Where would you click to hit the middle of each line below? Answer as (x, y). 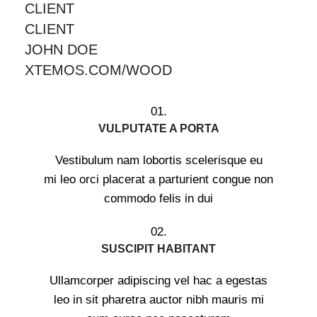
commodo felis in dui (158, 198)
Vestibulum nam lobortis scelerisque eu (158, 160)
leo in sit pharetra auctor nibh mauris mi (158, 300)
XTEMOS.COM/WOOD (98, 70)
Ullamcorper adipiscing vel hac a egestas (158, 281)
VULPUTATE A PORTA (158, 128)
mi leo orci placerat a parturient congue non (158, 179)
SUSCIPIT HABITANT (158, 249)
